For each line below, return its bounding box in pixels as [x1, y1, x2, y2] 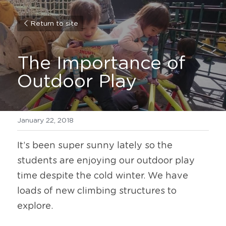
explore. [17, 202, 53, 211]
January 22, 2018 [17, 117, 74, 124]
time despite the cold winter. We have [17, 172, 188, 181]
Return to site [30, 20, 78, 27]
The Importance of [17, 54, 186, 73]
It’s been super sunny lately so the [17, 141, 173, 150]
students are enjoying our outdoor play [17, 156, 195, 165]
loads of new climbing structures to [17, 187, 177, 196]
